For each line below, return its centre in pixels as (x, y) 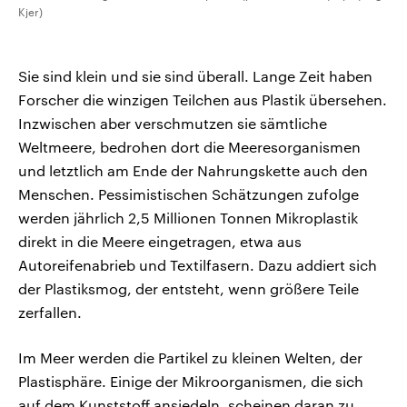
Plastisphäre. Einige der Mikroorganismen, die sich (191, 382)
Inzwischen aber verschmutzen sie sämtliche (173, 124)
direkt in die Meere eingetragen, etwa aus (160, 242)
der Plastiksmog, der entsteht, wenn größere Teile (189, 289)
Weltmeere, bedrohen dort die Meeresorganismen (189, 147)
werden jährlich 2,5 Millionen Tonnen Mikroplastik (188, 218)
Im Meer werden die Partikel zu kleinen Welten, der (190, 358)
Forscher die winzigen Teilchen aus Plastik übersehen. (203, 100)
